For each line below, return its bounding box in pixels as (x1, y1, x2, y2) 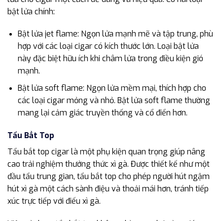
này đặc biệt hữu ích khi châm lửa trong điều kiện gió (17, 53, 203, 64)
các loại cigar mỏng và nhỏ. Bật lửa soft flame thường (17, 95, 210, 106)
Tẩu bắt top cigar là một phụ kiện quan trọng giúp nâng (7, 146, 205, 157)
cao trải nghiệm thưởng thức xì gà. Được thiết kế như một (7, 158, 210, 169)
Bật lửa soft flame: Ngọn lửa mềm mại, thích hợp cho (17, 82, 206, 93)
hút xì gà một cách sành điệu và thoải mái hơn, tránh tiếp (7, 183, 209, 194)
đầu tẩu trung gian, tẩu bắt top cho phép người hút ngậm (7, 171, 210, 182)
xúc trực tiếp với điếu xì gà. (7, 195, 101, 206)
